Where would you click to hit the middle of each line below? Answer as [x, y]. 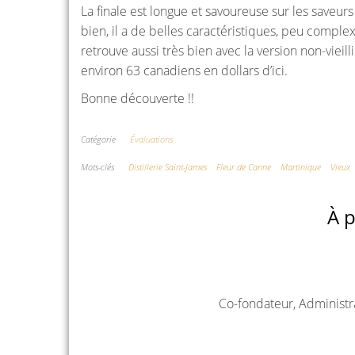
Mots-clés [97, 167]
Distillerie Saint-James [168, 167]
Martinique [301, 167]
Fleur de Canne [244, 167]
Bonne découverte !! [137, 98]
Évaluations [151, 139]
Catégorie [98, 139]
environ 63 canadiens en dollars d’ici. [184, 71]
